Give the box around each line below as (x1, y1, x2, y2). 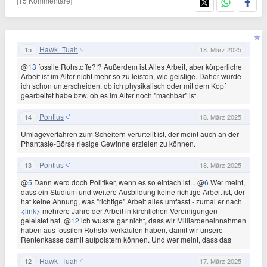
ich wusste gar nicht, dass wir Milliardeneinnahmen (81, 215, 246, 225)
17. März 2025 (200, 256, 241, 266)
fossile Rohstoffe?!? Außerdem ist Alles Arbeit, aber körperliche (38, 61, 242, 72)
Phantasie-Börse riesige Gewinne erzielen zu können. (21, 138, 195, 148)
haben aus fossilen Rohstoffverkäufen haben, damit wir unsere (21, 225, 223, 235)
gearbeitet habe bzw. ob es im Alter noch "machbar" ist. (21, 90, 198, 100)
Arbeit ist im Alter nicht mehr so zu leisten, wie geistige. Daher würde (21, 71, 241, 81)
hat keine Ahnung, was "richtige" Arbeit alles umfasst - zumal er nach (21, 196, 242, 206)
